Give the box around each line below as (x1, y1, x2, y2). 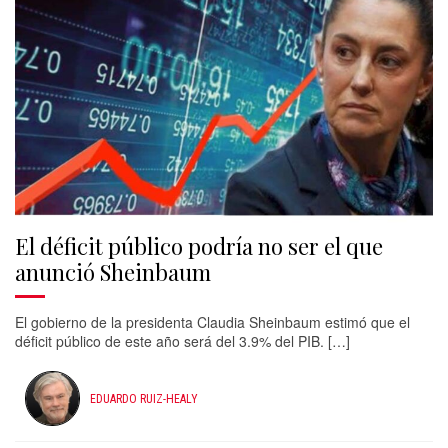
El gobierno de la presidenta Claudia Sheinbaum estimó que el (15, 312, 410, 332)
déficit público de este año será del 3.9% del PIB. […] (15, 331, 350, 351)
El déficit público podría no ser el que (15, 231, 383, 261)
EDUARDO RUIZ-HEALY (90, 391, 198, 406)
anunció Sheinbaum (15, 257, 211, 287)
